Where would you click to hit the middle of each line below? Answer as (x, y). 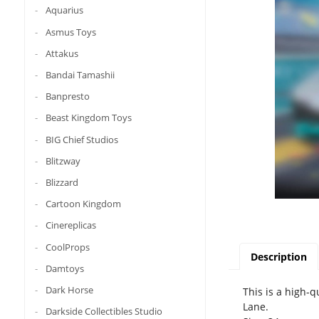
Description (278, 257)
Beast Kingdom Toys (88, 118)
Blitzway (63, 161)
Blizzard (62, 182)
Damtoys (64, 268)
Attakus (62, 53)
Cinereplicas (70, 225)
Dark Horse (69, 289)
